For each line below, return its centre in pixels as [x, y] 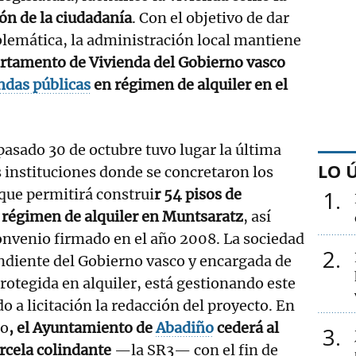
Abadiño [185, 327]
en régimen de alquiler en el [189, 84]
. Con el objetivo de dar [211, 17]
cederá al [246, 327]
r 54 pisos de [198, 194]
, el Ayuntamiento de [82, 327]
